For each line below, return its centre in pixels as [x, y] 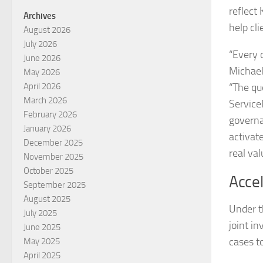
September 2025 [55, 185]
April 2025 [42, 256]
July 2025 [40, 213]
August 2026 [47, 30]
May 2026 [42, 73]
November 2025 [53, 157]
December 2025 [53, 143]
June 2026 [42, 58]
